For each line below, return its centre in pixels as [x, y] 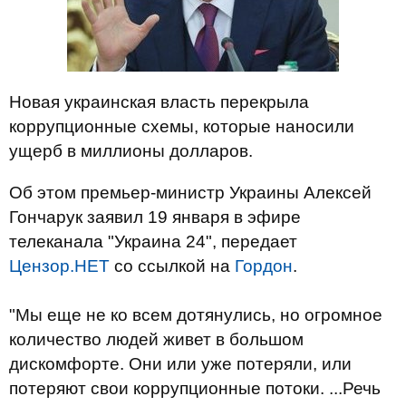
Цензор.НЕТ [59, 266]
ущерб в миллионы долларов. [131, 151]
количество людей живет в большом [156, 339]
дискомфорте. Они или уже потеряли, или [180, 364]
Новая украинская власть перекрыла [159, 102]
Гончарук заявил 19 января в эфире [155, 217]
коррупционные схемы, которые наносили [182, 126]
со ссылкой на [172, 266]
